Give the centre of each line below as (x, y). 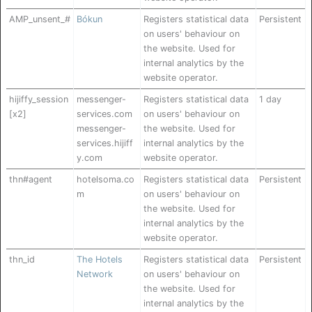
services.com (104, 114)
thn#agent (31, 180)
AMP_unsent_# (40, 19)
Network (95, 274)
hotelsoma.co (106, 180)
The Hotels (100, 260)
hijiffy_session (39, 100)
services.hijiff (105, 143)
